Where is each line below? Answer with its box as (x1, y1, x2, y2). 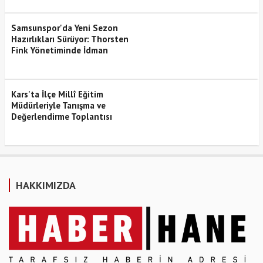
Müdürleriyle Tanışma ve (11, 99, 106, 111)
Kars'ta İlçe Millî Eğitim (11, 88, 103, 100)
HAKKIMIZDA (16, 178, 76, 192)
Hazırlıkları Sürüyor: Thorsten (11, 33, 129, 45)
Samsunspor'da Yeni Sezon (11, 22, 118, 33)
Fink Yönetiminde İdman (11, 44, 108, 56)
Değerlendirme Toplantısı (11, 110, 112, 122)
